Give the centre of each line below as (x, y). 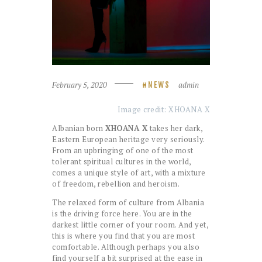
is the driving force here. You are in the (122, 214)
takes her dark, (175, 128)
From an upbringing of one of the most (123, 151)
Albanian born (79, 128)
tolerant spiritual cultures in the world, (122, 162)
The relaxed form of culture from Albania (128, 203)
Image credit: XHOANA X (164, 110)
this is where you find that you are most (123, 236)
